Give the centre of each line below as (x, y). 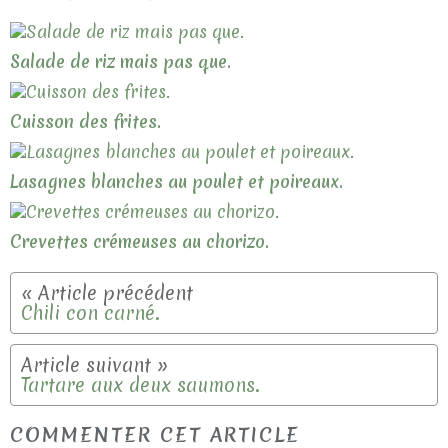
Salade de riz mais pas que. (120, 62)
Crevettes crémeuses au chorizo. (139, 242)
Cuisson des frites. (85, 122)
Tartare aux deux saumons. (140, 385)
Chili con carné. (90, 313)
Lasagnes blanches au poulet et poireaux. (176, 182)
